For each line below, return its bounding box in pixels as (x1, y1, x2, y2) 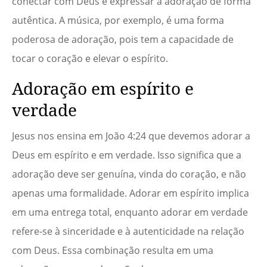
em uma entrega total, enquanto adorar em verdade (12, 206, 248, 219)
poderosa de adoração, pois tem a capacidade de (12, 33, 234, 46)
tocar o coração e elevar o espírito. (12, 52, 168, 66)
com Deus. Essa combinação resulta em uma (12, 244, 213, 257)
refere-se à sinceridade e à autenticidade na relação (12, 225, 244, 238)
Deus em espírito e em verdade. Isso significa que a (12, 148, 241, 162)
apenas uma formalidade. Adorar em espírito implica (12, 187, 249, 200)
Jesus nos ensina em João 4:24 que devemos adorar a (12, 129, 250, 143)
